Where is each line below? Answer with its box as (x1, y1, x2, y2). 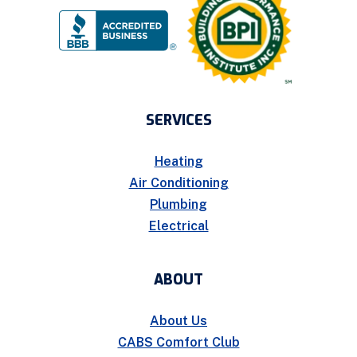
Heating (154, 153, 203, 169)
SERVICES (145, 110, 212, 130)
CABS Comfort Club (117, 334, 240, 350)
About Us (150, 312, 207, 328)
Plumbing (150, 196, 207, 212)
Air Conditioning (128, 175, 229, 190)
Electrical (148, 218, 209, 233)
